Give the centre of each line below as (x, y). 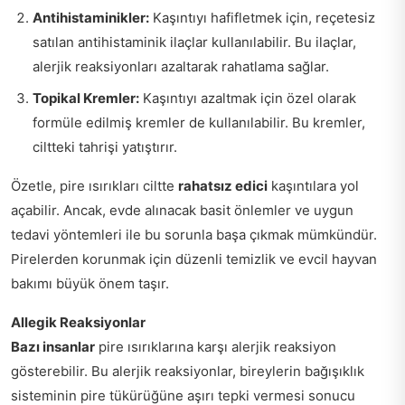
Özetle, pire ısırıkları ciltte (94, 186)
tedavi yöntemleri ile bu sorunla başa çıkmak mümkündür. (194, 235)
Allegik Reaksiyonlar (78, 323)
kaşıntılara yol (313, 186)
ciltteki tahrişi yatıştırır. (105, 147)
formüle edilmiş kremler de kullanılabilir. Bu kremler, (199, 123)
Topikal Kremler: (86, 99)
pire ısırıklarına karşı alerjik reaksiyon (216, 347)
